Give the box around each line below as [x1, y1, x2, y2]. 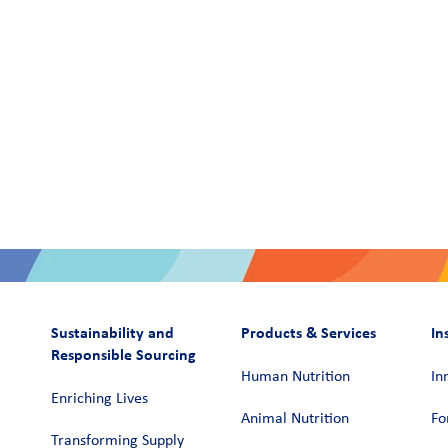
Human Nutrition [241, 368, 350, 385]
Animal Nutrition [241, 410, 349, 427]
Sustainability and [50, 322, 174, 342]
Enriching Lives [50, 390, 148, 407]
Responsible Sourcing [50, 344, 196, 364]
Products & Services [241, 322, 376, 342]
